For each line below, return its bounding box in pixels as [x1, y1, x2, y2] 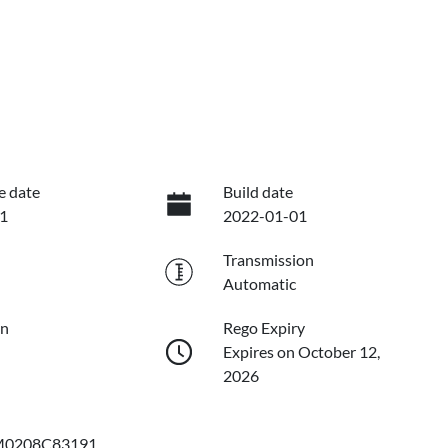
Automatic [222, 274, 296, 294]
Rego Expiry [222, 318, 305, 338]
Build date [222, 182, 293, 202]
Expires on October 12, [222, 342, 380, 362]
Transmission [222, 250, 314, 270]
